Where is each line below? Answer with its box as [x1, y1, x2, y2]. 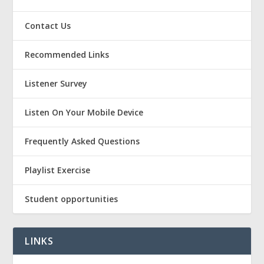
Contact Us [25, 20, 71, 32]
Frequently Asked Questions [25, 136, 140, 147]
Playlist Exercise [25, 164, 91, 176]
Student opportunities [25, 193, 118, 205]
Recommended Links [25, 49, 110, 61]
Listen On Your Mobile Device [25, 107, 144, 118]
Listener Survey [25, 78, 88, 90]
